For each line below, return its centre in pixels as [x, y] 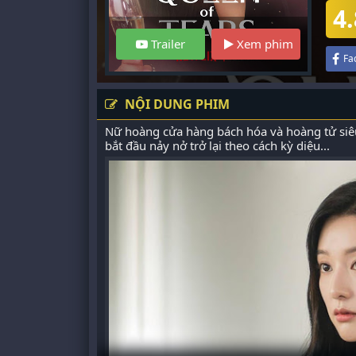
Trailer [166, 44]
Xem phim [263, 44]
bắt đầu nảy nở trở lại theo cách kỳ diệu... [217, 145]
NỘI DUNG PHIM [176, 104]
